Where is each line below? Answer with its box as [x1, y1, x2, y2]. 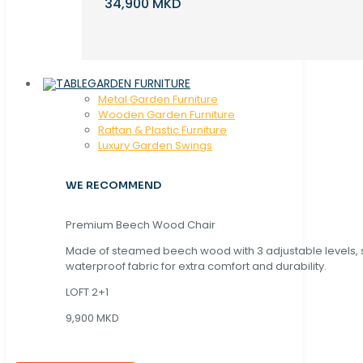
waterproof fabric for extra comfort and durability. [66, 258, 327, 275]
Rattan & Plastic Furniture [98, 122, 227, 138]
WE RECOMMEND [66, 177, 161, 192]
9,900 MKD [66, 310, 119, 327]
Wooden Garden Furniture [98, 106, 235, 122]
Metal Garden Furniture [98, 91, 218, 107]
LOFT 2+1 [66, 284, 111, 301]
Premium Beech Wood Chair [66, 217, 216, 233]
